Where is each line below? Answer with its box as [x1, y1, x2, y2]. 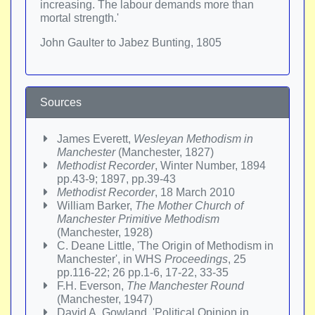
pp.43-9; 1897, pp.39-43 [57, 173, 176, 185]
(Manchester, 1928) [57, 226, 153, 238]
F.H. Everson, [57, 280, 127, 292]
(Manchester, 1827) [115, 146, 214, 158]
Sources [40, 96, 82, 108]
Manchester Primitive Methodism [57, 213, 219, 225]
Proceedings [165, 253, 228, 265]
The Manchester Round [127, 280, 244, 292]
